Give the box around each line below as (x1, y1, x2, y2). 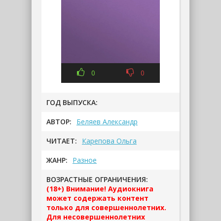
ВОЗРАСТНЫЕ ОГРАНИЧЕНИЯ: (46, 175, 148, 184)
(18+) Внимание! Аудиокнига (46, 184, 153, 193)
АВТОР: (46, 117, 72, 126)
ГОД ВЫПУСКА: (46, 98, 98, 107)
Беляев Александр (76, 117, 138, 126)
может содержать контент (46, 193, 148, 203)
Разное (73, 155, 97, 165)
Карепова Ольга (82, 136, 137, 146)
